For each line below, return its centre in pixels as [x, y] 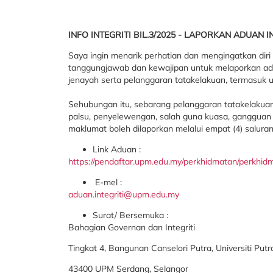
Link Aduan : [117, 149]
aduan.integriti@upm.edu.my [124, 194]
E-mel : [107, 182]
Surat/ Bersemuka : [130, 215]
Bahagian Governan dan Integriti [132, 227]
